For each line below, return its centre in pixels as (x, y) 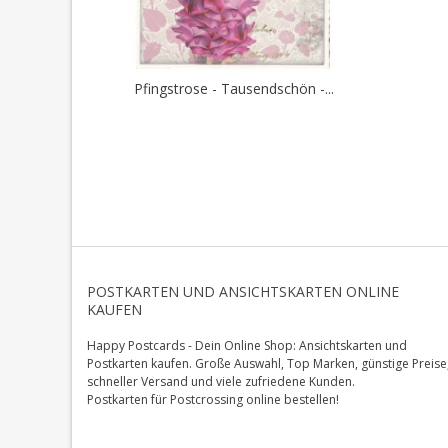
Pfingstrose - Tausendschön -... (233, 88)
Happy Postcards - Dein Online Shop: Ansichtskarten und (247, 345)
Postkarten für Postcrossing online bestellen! (213, 399)
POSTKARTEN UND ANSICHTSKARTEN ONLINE (243, 291)
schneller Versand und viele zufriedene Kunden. (221, 381)
